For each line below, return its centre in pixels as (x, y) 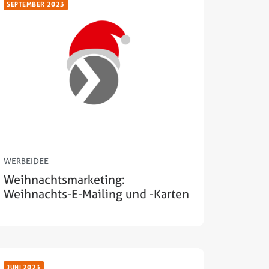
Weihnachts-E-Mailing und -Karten (96, 194)
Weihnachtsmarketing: (64, 180)
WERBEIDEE (26, 161)
